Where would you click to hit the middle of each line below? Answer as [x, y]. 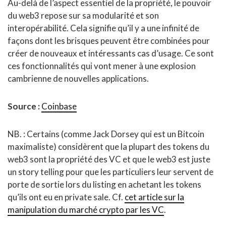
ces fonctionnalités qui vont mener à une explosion [102, 66]
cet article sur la [154, 197]
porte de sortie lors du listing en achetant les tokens [104, 185]
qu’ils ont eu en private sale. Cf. [66, 197]
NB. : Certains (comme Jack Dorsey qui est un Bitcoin [106, 134]
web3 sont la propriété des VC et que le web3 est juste [109, 159]
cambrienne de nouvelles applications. [78, 79]
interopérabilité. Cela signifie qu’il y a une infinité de [103, 28]
